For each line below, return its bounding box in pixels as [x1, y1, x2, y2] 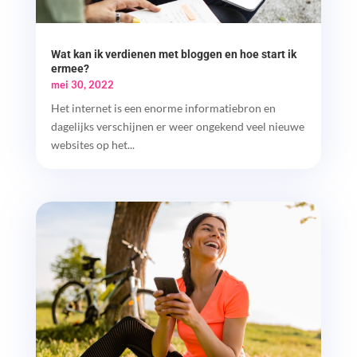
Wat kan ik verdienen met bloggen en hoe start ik [50, 47, 296, 61]
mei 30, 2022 [50, 77, 114, 91]
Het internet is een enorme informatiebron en [50, 100, 276, 115]
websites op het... [50, 137, 135, 151]
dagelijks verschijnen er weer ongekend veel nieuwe [50, 119, 304, 133]
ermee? [50, 61, 89, 75]
